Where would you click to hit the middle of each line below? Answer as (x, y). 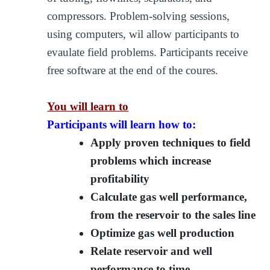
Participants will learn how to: (122, 124)
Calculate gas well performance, (169, 196)
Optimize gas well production (163, 233)
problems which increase (151, 160)
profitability (120, 178)
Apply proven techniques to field (171, 142)
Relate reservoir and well (152, 251)
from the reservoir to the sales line (173, 215)
